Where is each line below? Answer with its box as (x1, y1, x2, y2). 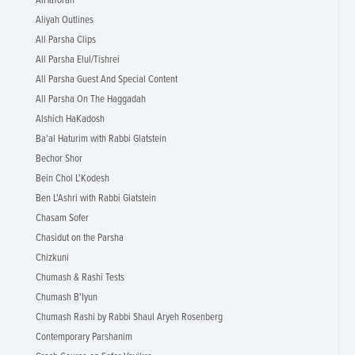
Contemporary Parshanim (36, 330, 132, 344)
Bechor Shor (36, 152, 82, 166)
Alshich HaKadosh (36, 113, 105, 126)
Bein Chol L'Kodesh (36, 172, 109, 185)
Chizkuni (36, 251, 69, 265)
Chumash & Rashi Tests (36, 271, 124, 284)
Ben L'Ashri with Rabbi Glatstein (36, 192, 156, 205)
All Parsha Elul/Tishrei (36, 53, 120, 67)
